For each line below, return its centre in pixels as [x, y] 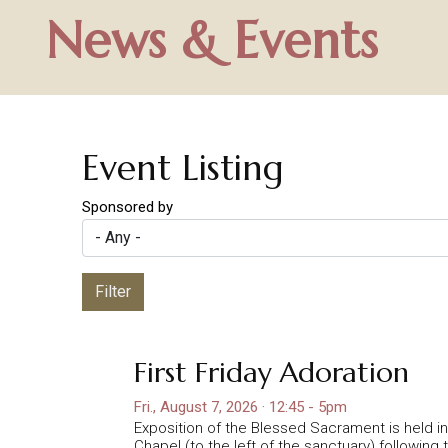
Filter [113, 291]
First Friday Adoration [271, 372]
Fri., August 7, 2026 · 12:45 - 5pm [240, 406]
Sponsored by [127, 206]
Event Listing [183, 168]
